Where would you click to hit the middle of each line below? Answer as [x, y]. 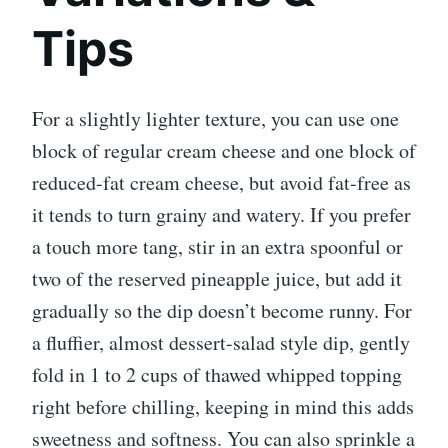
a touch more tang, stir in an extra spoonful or [217, 247]
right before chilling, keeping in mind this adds [223, 407]
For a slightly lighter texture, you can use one [215, 119]
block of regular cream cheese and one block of [224, 151]
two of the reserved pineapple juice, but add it [217, 279]
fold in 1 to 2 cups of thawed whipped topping [217, 375]
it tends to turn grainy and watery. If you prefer [221, 215]
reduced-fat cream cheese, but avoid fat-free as [221, 183]
